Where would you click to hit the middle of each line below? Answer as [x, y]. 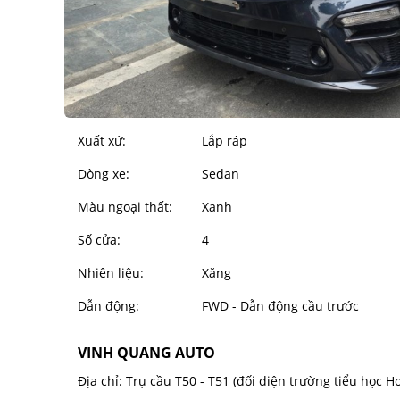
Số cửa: [99, 240]
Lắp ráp [224, 141]
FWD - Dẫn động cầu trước [280, 306]
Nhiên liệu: [111, 273]
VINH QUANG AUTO [146, 353]
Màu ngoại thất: [125, 207]
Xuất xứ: [102, 141]
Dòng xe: [104, 174]
